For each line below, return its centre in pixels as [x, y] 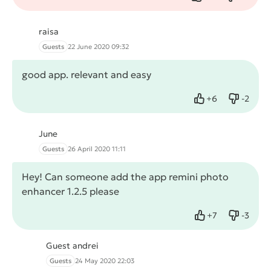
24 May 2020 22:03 [105, 261]
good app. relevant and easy [87, 75]
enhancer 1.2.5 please [70, 191]
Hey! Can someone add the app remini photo [125, 177]
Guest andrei [72, 246]
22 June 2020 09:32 [98, 47]
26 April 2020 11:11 [97, 149]
